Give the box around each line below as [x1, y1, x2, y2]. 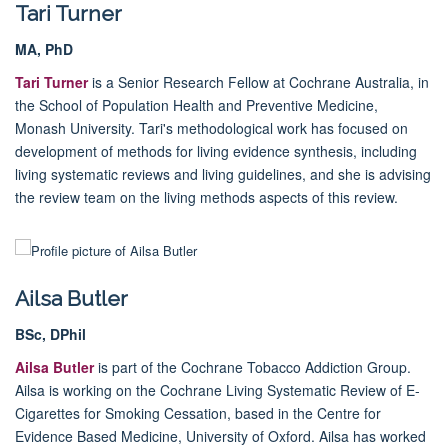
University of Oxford [186, 425, 311, 446]
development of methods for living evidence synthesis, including [15, 140, 417, 161]
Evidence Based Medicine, [15, 425, 186, 446]
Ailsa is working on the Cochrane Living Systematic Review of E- [15, 379, 420, 400]
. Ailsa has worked [311, 425, 426, 446]
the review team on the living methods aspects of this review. [15, 186, 398, 207]
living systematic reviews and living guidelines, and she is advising [15, 163, 431, 184]
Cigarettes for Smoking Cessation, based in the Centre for [15, 402, 381, 423]
